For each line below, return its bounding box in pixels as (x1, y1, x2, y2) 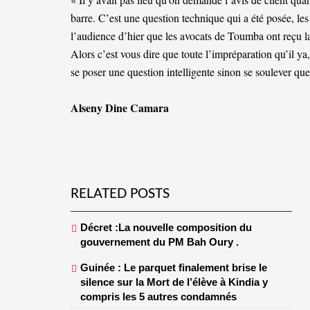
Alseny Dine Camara (71, 99, 169, 116)
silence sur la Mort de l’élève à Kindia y (80, 275, 268, 288)
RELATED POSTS (71, 187, 170, 201)
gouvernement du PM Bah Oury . (80, 235, 239, 248)
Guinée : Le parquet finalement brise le (80, 261, 267, 273)
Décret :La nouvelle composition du (80, 221, 252, 233)
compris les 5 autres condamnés (80, 290, 237, 302)
